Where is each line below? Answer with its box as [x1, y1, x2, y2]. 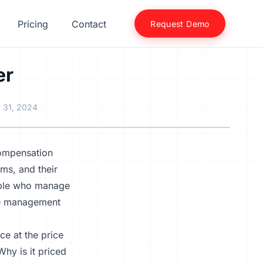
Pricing [18, 18, 49, 30]
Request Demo [150, 19, 210, 29]
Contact [72, 18, 107, 30]
